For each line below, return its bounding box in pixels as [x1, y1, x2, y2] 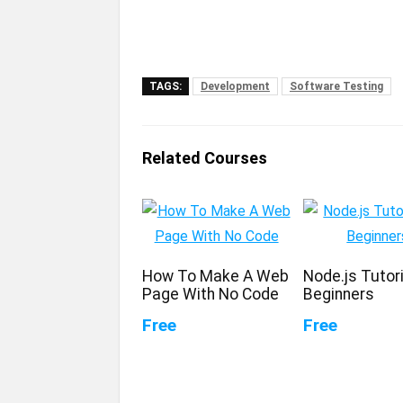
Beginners [303, 284, 375, 303]
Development [201, 79, 270, 93]
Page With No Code [142, 284, 280, 303]
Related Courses [142, 148, 267, 167]
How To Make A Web [142, 266, 290, 285]
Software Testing [290, 79, 383, 93]
